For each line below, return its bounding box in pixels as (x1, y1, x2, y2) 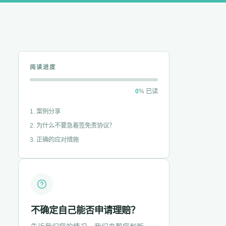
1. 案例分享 (30, 108, 61, 115)
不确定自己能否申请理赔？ (31, 204, 140, 216)
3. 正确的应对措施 (30, 136, 79, 143)
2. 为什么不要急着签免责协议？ (30, 122, 115, 129)
